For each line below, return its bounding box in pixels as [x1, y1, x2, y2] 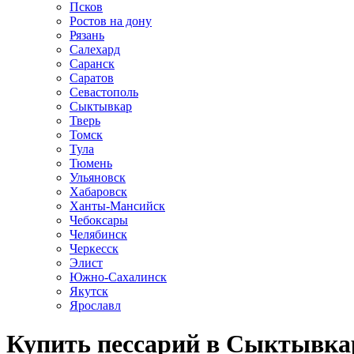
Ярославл [70, 298, 121, 312]
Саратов [70, 70, 114, 85]
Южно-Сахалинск [70, 269, 167, 284]
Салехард [70, 42, 120, 56]
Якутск [70, 284, 108, 298]
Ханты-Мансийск [70, 198, 165, 213]
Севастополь [70, 85, 138, 99]
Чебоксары [70, 213, 128, 227]
